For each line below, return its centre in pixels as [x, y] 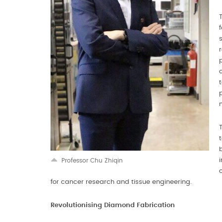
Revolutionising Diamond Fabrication [113, 205]
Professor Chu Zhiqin [92, 161]
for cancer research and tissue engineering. [121, 182]
